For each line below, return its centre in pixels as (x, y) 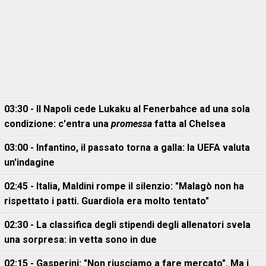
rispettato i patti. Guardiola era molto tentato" (107, 201)
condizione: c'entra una (58, 124)
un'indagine (29, 162)
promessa (132, 124)
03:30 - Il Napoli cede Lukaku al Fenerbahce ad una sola (127, 109)
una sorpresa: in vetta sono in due (80, 240)
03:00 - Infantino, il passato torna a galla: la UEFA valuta (127, 148)
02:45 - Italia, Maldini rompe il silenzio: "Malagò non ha (124, 186)
